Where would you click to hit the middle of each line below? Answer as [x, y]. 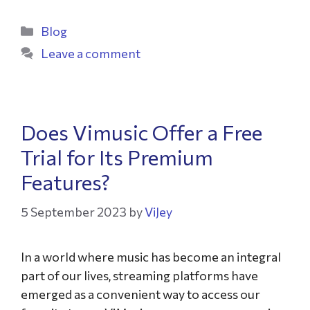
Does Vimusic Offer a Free [142, 132]
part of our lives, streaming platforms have [139, 275]
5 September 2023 [74, 212]
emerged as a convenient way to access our [140, 294]
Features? [65, 182]
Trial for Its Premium [117, 157]
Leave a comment [90, 53]
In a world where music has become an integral [151, 257]
